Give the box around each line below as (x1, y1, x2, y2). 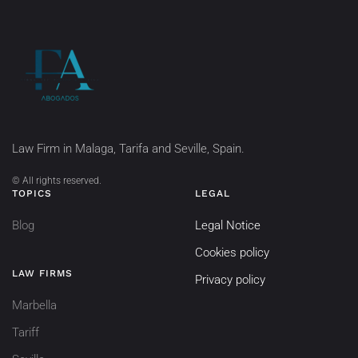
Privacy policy (195, 272, 265, 287)
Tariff (12, 324, 39, 340)
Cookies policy (195, 245, 269, 260)
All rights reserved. (22, 174, 101, 186)
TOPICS (12, 187, 52, 199)
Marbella (12, 297, 57, 312)
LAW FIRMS (12, 267, 73, 279)
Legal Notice (195, 217, 261, 233)
